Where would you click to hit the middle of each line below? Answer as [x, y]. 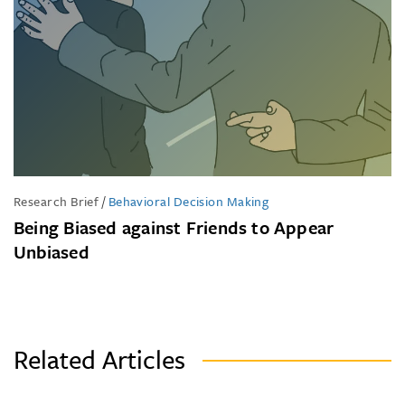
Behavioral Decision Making [188, 201]
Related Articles [99, 358]
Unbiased [52, 251]
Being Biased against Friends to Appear [174, 227]
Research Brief [57, 201]
